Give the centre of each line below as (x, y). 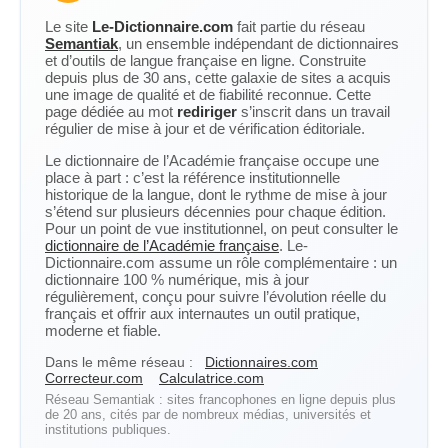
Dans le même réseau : (119, 362)
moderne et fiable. (103, 330)
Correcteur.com (94, 378)
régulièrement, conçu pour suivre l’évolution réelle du (215, 296)
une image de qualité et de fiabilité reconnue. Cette (208, 94)
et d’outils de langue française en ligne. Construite (205, 60)
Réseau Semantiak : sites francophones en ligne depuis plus (220, 399)
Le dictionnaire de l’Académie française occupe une (212, 160)
